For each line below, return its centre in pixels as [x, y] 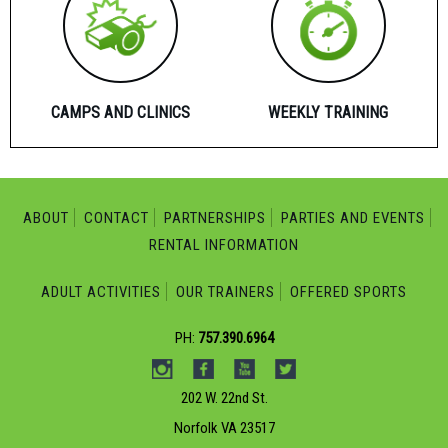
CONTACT [116, 217]
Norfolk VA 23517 [224, 428]
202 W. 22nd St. [224, 398]
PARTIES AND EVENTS [352, 217]
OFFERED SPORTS [348, 291]
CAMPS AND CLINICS [120, 112]
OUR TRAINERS [225, 291]
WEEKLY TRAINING [328, 112]
